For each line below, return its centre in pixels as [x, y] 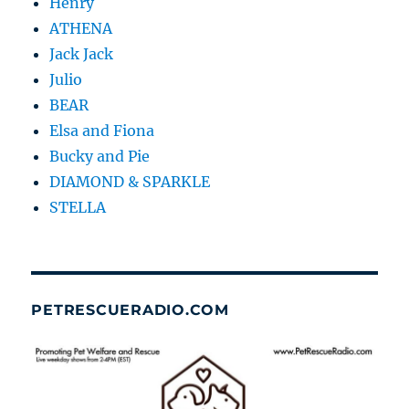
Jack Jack [82, 53]
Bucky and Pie [100, 156]
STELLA [78, 207]
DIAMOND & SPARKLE [130, 181]
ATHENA [81, 28]
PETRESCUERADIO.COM [130, 309]
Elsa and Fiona [102, 130]
